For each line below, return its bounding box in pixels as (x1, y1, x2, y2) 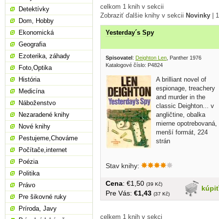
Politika (19, 170, 40, 177)
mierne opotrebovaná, (156, 119, 217, 127)
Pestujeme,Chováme (19, 134, 78, 142)
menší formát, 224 (156, 128, 208, 136)
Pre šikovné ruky (19, 193, 66, 200)
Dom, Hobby (19, 17, 54, 24)
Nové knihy (19, 123, 50, 130)
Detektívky (19, 5, 49, 13)
